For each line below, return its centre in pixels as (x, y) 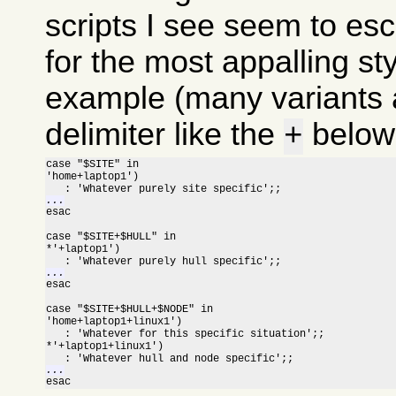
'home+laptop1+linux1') (114, 321)
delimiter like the (165, 134)
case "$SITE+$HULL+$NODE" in (130, 309)
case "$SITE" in (93, 164)
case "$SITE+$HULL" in (111, 236)
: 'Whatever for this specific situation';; (186, 334)
